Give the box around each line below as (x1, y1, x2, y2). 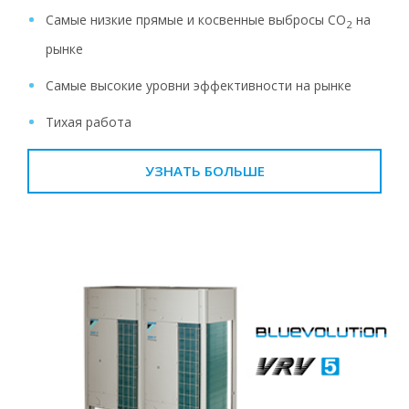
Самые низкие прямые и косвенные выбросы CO (46, 10, 346, 28)
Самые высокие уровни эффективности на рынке (46, 77, 351, 95)
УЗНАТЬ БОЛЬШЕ (144, 162, 265, 181)
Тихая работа (46, 113, 131, 131)
